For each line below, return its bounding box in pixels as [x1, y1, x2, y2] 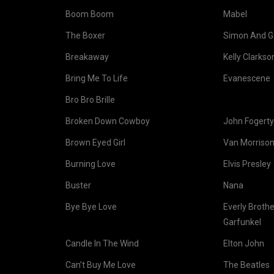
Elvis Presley [223, 159, 271, 169]
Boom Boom [65, 9, 114, 19]
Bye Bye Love [65, 202, 117, 212]
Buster [65, 180, 91, 190]
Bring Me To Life [65, 73, 128, 83]
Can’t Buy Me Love [65, 260, 136, 270]
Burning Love [65, 159, 116, 169]
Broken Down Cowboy [65, 116, 150, 126]
